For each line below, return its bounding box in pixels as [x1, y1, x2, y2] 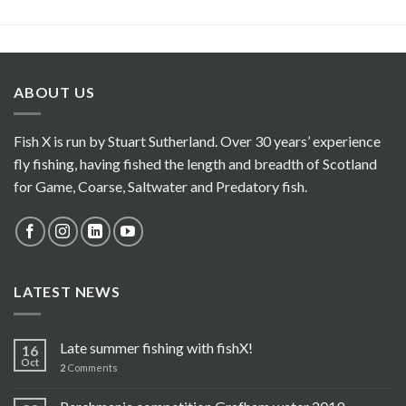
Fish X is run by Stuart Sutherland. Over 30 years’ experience [14, 132, 381, 150]
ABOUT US [14, 82, 95, 101]
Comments [65, 361, 118, 373]
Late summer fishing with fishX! [60, 338, 253, 356]
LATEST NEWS [14, 283, 121, 301]
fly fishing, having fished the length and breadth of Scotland [14, 155, 377, 173]
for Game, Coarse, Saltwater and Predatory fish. [14, 178, 307, 196]
